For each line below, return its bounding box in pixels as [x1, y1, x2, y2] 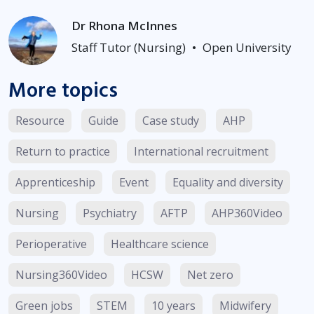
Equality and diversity [172, 175, 283, 191]
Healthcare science [111, 236, 209, 252]
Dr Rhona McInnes [71, 18, 177, 34]
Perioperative [15, 236, 87, 252]
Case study [142, 113, 199, 129]
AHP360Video [212, 205, 282, 221]
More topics [8, 76, 118, 106]
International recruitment [134, 144, 268, 160]
